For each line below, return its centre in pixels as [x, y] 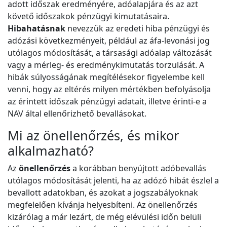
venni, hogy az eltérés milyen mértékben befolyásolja [109, 89]
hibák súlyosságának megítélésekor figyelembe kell [106, 77]
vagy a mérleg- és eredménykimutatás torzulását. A [106, 65]
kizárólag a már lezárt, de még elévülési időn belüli [104, 217]
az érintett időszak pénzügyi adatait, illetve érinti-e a [107, 102]
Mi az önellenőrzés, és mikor [93, 136]
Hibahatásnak [36, 29]
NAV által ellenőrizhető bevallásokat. [78, 114]
